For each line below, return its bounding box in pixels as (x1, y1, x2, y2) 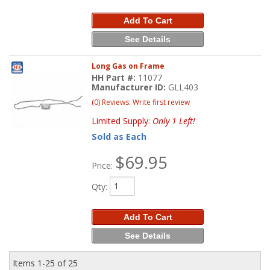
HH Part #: (92, 71, 139, 83)
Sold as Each (92, 130, 147, 142)
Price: (92, 159, 116, 171)
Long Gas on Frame (92, 60, 165, 71)
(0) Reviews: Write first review (92, 96, 190, 107)
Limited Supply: (92, 115, 153, 127)
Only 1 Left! (152, 115, 196, 127)
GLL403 (168, 81, 199, 93)
